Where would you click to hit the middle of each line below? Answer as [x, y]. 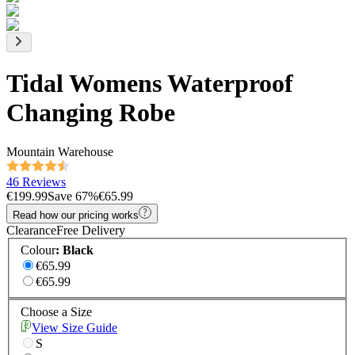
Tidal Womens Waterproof [150, 84]
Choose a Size [56, 312]
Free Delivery [91, 230]
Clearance [31, 230]
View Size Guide [74, 328]
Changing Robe [91, 113]
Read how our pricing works [76, 215]
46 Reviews [36, 181]
